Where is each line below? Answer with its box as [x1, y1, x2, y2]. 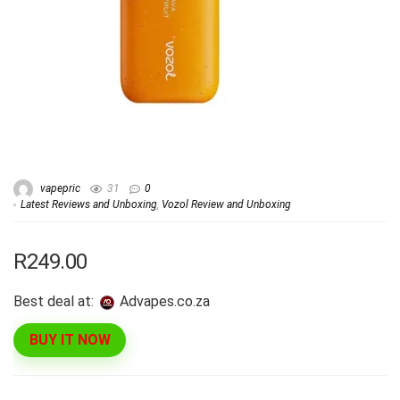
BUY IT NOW [29, 331, 111, 349]
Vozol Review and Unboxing [162, 198, 291, 211]
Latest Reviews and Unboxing [21, 198, 157, 211]
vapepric [37, 182, 80, 196]
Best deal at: [13, 292, 94, 310]
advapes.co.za [129, 292, 210, 310]
